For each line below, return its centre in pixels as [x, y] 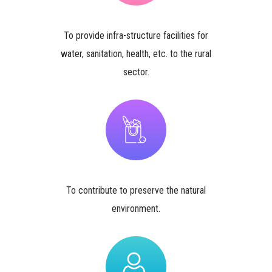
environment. [136, 209]
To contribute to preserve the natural [136, 191]
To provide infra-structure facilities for [136, 36]
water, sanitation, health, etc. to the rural [136, 54]
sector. [136, 72]
